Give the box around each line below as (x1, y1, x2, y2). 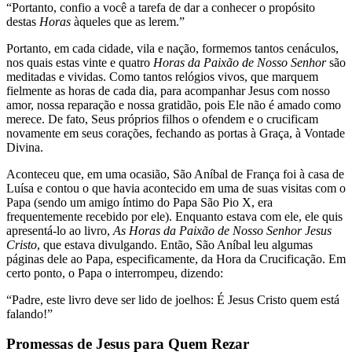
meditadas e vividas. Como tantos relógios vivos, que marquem (6, 69, 318, 83)
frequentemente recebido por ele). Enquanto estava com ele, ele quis (6, 209, 343, 223)
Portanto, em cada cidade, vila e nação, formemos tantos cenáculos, (6, 41, 339, 55)
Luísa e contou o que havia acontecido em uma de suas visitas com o (6, 181, 346, 195)
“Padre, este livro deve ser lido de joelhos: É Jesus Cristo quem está (6, 292, 339, 306)
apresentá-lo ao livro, (6, 223, 113, 237)
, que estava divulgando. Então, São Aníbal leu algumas (37, 237, 313, 251)
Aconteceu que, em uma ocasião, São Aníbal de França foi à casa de (6, 167, 344, 181)
